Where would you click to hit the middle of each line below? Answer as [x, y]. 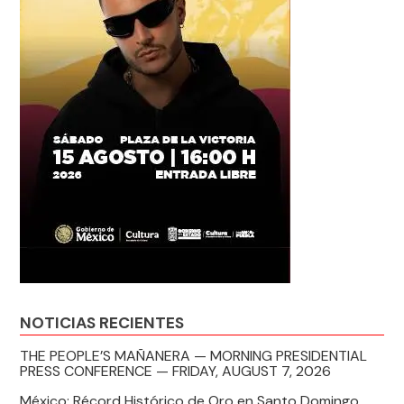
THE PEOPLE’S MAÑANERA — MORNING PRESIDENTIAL [194, 356]
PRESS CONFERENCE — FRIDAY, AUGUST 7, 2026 [176, 372]
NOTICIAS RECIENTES [102, 322]
